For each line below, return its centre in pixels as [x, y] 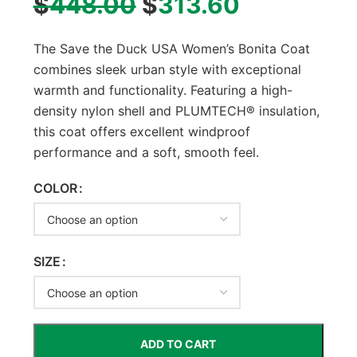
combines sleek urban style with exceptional [167, 69]
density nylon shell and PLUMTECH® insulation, [176, 111]
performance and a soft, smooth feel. [146, 152]
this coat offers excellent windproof [141, 131]
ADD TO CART [178, 344]
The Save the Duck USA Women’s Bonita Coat [171, 49]
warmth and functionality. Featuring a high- [163, 90]
